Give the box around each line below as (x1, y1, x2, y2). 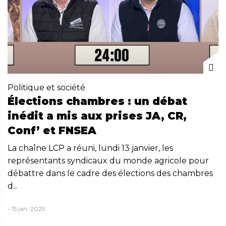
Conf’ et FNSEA (8, 124, 96, 137)
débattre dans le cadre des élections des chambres (8, 168, 213, 179)
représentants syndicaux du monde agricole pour (8, 156, 209, 166)
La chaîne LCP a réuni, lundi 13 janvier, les (8, 143, 173, 153)
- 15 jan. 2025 (8, 205, 45, 213)
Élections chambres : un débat (8, 95, 187, 108)
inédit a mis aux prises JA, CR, (8, 109, 187, 123)
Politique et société (8, 83, 85, 93)
